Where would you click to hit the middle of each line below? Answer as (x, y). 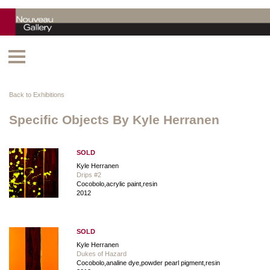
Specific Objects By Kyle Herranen (114, 119)
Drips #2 (89, 174)
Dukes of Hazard (102, 253)
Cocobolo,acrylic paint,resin (117, 184)
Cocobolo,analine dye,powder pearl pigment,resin (148, 262)
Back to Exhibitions (37, 94)
